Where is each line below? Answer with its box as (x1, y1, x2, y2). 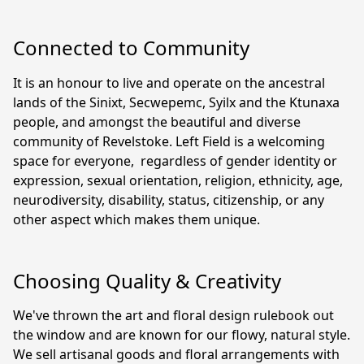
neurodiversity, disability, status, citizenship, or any (13, 190, 324, 209)
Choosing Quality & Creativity (13, 266, 281, 294)
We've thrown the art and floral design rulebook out (13, 306, 334, 325)
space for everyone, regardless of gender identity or (13, 151, 337, 170)
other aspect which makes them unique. (13, 210, 260, 228)
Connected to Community (13, 34, 249, 62)
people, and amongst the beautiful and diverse (13, 112, 301, 131)
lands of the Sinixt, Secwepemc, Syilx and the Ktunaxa (13, 93, 340, 111)
